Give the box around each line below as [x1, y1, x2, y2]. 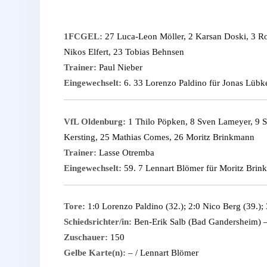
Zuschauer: [64, 232, 108, 243]
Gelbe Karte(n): [64, 248, 126, 258]
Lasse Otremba [97, 147, 154, 157]
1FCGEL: [64, 32, 103, 42]
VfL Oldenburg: [64, 116, 126, 126]
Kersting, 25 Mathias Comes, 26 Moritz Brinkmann [64, 132, 254, 142]
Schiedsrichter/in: [64, 217, 132, 227]
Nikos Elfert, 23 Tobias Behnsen [64, 47, 184, 57]
